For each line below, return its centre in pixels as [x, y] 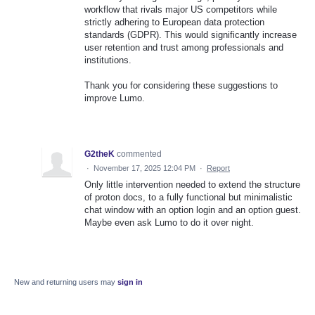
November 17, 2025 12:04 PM [144, 168]
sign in [130, 282]
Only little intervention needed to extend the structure [192, 184]
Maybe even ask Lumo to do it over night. [169, 222]
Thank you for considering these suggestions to [181, 85]
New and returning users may [66, 282]
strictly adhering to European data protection [174, 22]
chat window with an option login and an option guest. [193, 210]
